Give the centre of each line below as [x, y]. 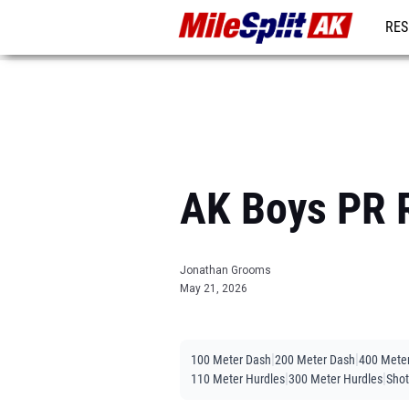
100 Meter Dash [231, 360]
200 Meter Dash [315, 360]
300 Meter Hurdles [336, 379]
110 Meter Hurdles [238, 379]
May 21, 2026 [214, 288]
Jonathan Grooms [225, 270]
